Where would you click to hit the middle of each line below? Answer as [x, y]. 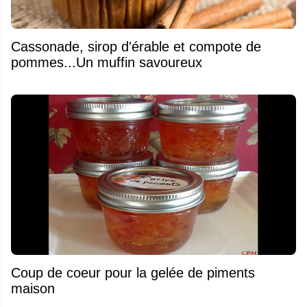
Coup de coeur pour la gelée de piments [133, 272]
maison [33, 288]
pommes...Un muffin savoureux [107, 62]
